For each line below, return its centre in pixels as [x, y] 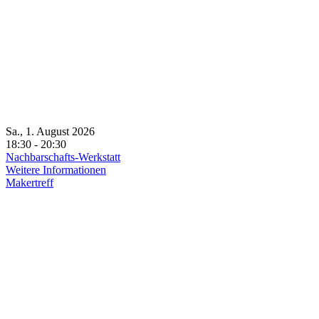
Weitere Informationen [56, 170]
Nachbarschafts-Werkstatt [63, 157]
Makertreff [30, 183]
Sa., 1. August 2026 [56, 131]
